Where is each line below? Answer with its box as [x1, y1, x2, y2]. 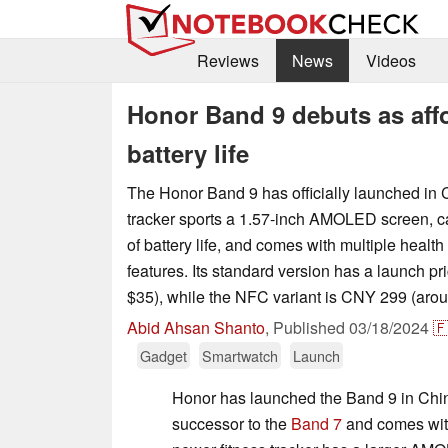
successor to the [172, 411, 291, 435]
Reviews [196, 49, 259, 73]
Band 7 [291, 411, 342, 435]
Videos [365, 49, 416, 73]
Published [273, 315, 349, 339]
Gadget [140, 344, 187, 366]
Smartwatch [202, 344, 278, 366]
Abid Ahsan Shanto [127, 315, 265, 339]
